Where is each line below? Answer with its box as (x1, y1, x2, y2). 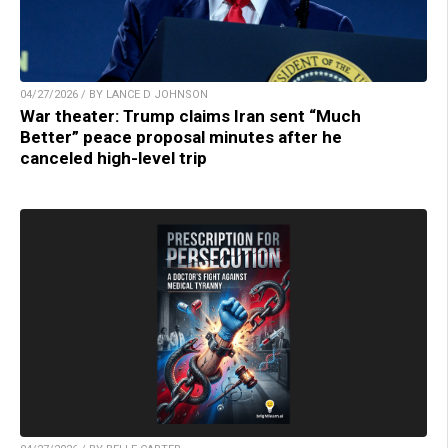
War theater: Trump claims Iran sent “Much (20, 105, 361, 126)
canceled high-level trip (20, 147, 207, 168)
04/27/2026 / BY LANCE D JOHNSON (20, 87, 208, 101)
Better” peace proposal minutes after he (20, 126, 342, 147)
